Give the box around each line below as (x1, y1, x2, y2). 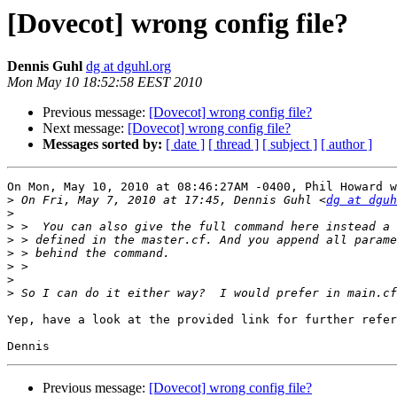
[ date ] (166, 136, 205, 152)
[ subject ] (262, 136, 317, 152)
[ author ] (321, 136, 372, 152)
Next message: (43, 121, 128, 136)
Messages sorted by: (43, 136, 162, 152)
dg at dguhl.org (86, 58, 171, 74)
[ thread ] (208, 136, 259, 152)
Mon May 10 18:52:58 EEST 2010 (7, 74, 202, 90)
